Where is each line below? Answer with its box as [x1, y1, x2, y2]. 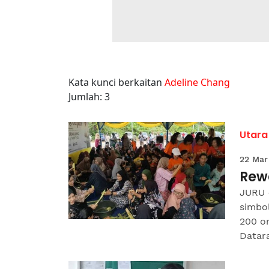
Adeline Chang [165, 76, 230, 89]
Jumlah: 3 [68, 90, 110, 103]
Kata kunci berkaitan [68, 76, 165, 89]
